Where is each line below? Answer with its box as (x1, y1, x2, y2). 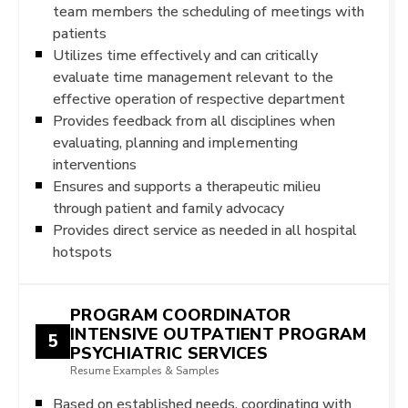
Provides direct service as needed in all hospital (53, 221, 357, 239)
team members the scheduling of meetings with (53, 3, 364, 20)
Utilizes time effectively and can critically (53, 46, 318, 64)
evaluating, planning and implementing (53, 134, 298, 151)
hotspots (53, 243, 112, 260)
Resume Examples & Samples (70, 364, 219, 377)
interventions (53, 156, 137, 173)
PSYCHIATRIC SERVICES (70, 343, 269, 362)
